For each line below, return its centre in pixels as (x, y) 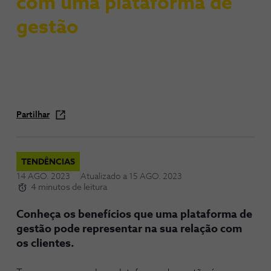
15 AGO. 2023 (155, 177)
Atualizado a (105, 177)
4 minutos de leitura (69, 188)
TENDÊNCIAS (48, 162)
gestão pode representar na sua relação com (129, 229)
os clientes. (45, 244)
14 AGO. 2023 (43, 177)
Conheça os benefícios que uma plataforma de (134, 215)
